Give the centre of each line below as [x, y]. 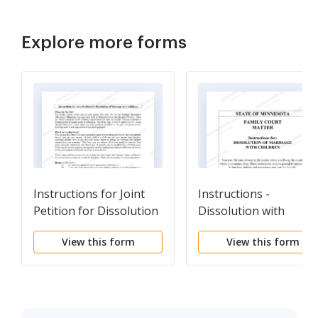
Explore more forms [104, 42]
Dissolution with [241, 210]
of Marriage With [79, 227]
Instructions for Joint [89, 193]
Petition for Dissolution [96, 210]
